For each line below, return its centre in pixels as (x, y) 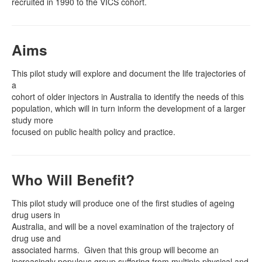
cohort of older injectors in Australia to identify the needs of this (128, 96)
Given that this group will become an (149, 250)
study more (32, 120)
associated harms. (46, 250)
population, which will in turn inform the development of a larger (129, 108)
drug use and (36, 238)
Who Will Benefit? (73, 180)
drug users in (36, 215)
